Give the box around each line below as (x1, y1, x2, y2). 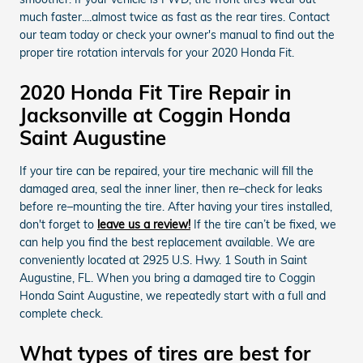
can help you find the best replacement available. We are (19, 234, 315, 250)
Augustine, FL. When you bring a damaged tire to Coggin (19, 270, 315, 285)
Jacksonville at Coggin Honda (19, 102, 291, 127)
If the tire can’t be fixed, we (190, 216, 336, 232)
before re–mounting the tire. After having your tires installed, (19, 199, 332, 214)
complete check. (19, 305, 103, 321)
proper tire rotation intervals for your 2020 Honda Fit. (19, 45, 294, 60)
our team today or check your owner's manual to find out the (19, 27, 335, 42)
